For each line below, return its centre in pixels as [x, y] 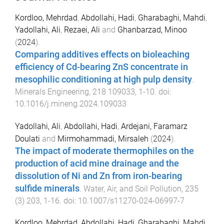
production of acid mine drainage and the [97, 163]
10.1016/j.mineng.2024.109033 [71, 103]
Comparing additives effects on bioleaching [102, 54]
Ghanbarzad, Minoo [152, 29]
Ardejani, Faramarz [154, 126]
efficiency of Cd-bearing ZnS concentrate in [101, 67]
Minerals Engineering [52, 91]
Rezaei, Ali [82, 29]
